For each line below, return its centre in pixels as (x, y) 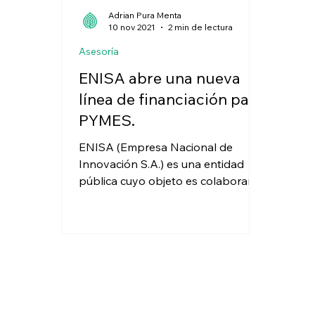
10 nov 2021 (132, 27)
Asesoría (99, 52)
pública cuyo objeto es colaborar (166, 181)
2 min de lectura (201, 27)
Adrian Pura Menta (145, 15)
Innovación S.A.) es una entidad (162, 164)
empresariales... (119, 215)
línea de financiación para (172, 99)
